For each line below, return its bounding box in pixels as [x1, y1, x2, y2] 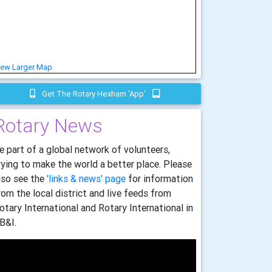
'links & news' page [47, 172, 126, 185]
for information [126, 172, 193, 185]
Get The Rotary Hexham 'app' [39, 88, 148, 99]
